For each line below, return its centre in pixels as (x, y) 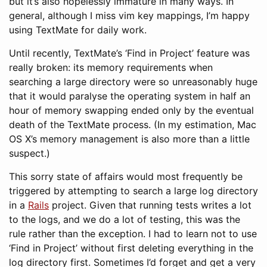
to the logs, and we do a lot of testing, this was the (125, 219)
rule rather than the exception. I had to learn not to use (133, 234)
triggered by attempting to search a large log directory (133, 191)
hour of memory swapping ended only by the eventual (131, 110)
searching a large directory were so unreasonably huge (133, 82)
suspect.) (30, 153)
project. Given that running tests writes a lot (150, 205)
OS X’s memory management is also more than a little (129, 139)
